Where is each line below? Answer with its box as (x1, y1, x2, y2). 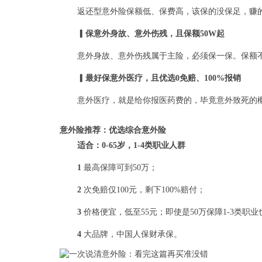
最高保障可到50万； (84, 163, 157, 172)
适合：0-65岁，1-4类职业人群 (77, 140, 185, 150)
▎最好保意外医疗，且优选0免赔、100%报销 (77, 73, 241, 82)
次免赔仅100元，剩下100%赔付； (84, 185, 205, 194)
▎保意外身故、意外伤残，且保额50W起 (77, 29, 225, 38)
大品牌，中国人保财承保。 (84, 229, 182, 239)
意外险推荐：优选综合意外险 (60, 125, 166, 135)
